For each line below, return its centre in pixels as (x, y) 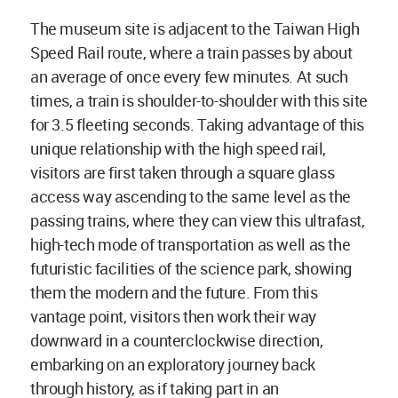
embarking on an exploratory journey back (173, 364)
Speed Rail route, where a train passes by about (191, 52)
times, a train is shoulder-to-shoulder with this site (199, 100)
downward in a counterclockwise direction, (177, 340)
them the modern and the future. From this (174, 292)
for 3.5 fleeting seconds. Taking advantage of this (198, 124)
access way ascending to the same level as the (191, 196)
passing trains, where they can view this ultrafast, (198, 220)
